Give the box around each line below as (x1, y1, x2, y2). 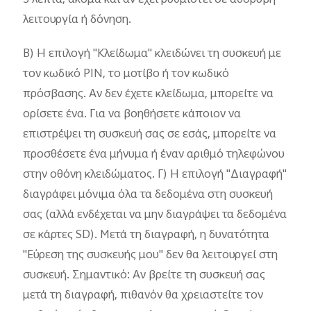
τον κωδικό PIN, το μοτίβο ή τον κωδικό (23, 65, 230, 85)
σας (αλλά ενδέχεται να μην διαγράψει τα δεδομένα (23, 205, 287, 226)
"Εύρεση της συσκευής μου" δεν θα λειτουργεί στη (23, 246, 278, 266)
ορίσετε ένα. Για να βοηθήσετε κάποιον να (23, 105, 242, 125)
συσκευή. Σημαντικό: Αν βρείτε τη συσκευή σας (23, 266, 266, 286)
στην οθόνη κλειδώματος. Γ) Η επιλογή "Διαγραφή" (23, 165, 287, 185)
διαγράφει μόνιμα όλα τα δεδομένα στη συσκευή (23, 185, 274, 205)
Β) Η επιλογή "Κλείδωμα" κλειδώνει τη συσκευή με (23, 44, 282, 65)
